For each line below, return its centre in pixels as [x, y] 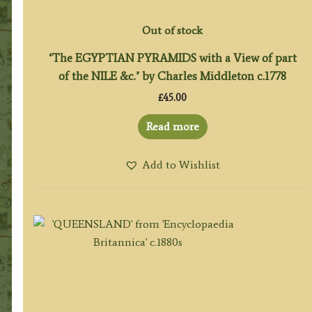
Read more [172, 126]
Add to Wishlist [181, 164]
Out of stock [173, 31]
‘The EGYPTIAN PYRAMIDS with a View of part [172, 58]
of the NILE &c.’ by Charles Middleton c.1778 [173, 76]
